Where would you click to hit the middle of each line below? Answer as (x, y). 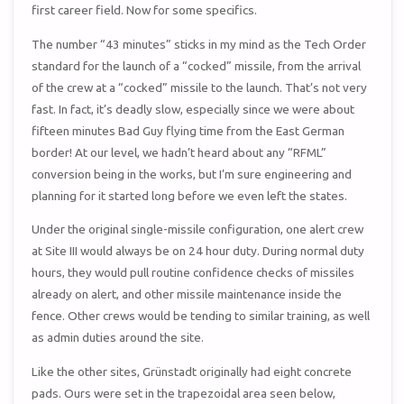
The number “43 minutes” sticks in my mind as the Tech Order (199, 44)
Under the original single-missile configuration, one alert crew (198, 230)
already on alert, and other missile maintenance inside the (187, 294)
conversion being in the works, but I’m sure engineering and (192, 174)
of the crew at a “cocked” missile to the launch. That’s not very (200, 87)
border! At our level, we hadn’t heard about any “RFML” (179, 152)
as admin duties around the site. (118, 338)
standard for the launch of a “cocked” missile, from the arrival (197, 65)
